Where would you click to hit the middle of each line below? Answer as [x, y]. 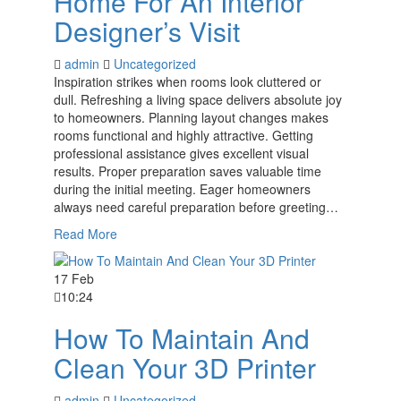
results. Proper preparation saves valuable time [188, 171]
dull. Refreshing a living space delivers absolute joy [198, 99]
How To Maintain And [182, 338]
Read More [85, 234]
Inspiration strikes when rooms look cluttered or [188, 81]
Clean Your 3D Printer [185, 367]
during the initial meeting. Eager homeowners [182, 189]
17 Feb [74, 278]
